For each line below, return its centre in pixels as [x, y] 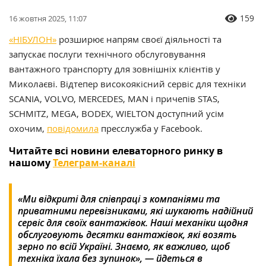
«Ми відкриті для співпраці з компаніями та [119, 199]
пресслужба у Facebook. [151, 129]
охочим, [28, 129]
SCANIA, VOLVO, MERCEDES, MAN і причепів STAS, [114, 99]
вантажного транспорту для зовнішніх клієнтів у [115, 69]
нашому [31, 163]
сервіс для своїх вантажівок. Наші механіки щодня [133, 223]
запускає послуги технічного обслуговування [107, 54]
